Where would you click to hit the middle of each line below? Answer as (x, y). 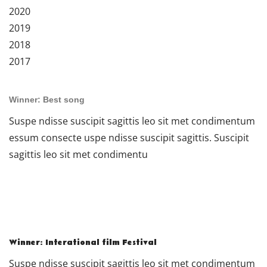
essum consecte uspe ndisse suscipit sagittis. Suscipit (129, 138)
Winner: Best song (47, 99)
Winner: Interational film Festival (83, 242)
